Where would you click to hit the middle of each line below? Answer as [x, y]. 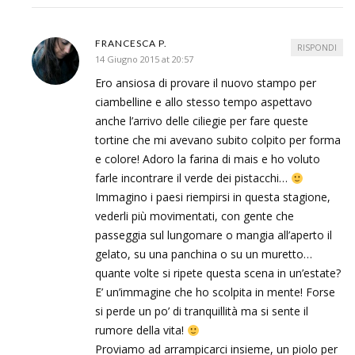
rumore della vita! [141, 330]
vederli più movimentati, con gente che [195, 216]
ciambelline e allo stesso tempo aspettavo [204, 102]
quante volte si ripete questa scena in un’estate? [218, 273]
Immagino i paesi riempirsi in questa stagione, [213, 197]
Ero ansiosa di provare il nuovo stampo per [206, 83]
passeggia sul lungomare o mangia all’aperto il [214, 235]
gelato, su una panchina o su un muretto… [204, 254]
